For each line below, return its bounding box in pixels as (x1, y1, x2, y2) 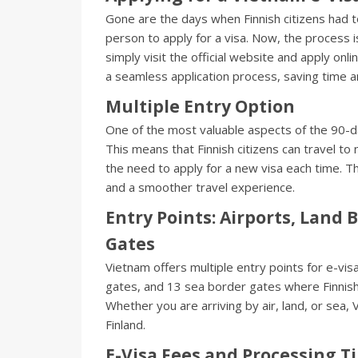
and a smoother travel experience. (105, 179, 295, 196)
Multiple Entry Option (105, 95, 295, 118)
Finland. (105, 316, 145, 333)
